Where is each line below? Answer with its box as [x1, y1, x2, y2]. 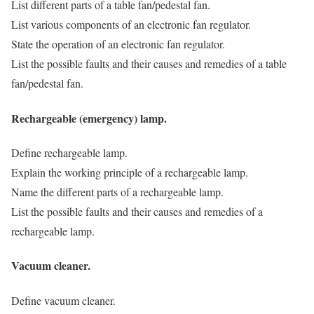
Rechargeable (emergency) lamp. [11, 109, 167, 126]
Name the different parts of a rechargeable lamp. [11, 184, 224, 199]
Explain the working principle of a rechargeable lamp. [11, 164, 248, 179]
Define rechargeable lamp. [11, 144, 128, 160]
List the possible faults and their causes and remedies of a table [11, 56, 287, 71]
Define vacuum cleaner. [11, 292, 116, 308]
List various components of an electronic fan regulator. [11, 17, 251, 32]
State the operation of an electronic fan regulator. [11, 36, 225, 52]
